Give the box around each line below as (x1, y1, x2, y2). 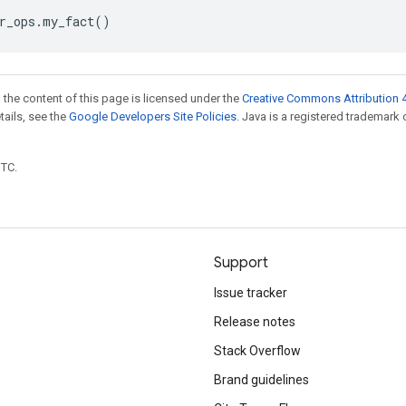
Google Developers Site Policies (69, 110, 237, 123)
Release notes (214, 314, 295, 329)
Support (214, 254, 268, 272)
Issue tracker (214, 285, 287, 300)
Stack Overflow (214, 343, 301, 358)
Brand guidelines (214, 372, 309, 387)
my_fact (43, 13, 94, 30)
